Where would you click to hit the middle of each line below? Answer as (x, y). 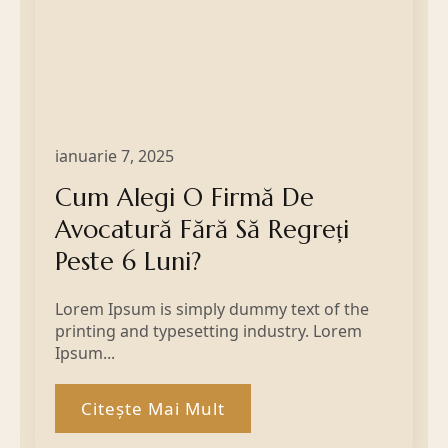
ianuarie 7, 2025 (114, 155)
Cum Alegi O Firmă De (184, 197)
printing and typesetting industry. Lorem (208, 330)
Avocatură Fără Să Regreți (202, 229)
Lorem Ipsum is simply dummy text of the (212, 308)
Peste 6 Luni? (128, 261)
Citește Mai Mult (153, 408)
